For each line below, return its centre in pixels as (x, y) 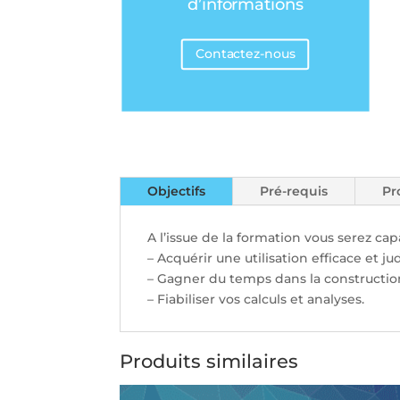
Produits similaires (209, 361)
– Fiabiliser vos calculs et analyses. (256, 300)
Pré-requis (294, 192)
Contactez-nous (246, 54)
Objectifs (177, 192)
